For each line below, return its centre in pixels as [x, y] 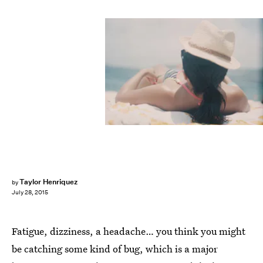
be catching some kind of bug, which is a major [115, 249]
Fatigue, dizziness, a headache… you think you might [129, 231]
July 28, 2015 [30, 193]
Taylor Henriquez [48, 182]
